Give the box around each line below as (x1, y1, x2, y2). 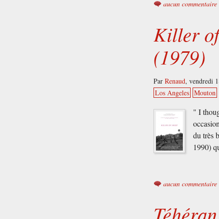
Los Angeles (155, 88, 190, 98)
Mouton (194, 88, 216, 98)
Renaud (165, 76, 186, 86)
